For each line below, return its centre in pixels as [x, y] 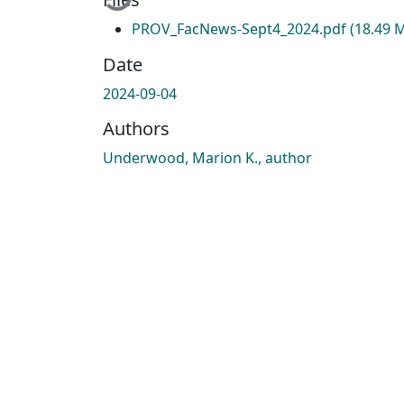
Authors [136, 128]
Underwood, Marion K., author [207, 157]
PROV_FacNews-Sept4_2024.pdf [241, 28]
